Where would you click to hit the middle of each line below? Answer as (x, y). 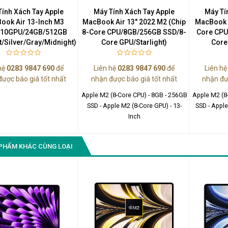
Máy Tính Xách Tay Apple (134, 11)
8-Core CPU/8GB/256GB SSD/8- (134, 32)
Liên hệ (106, 68)
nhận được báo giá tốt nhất (134, 79)
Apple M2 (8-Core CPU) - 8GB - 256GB (134, 95)
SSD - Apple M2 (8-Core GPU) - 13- (134, 105)
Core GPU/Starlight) (134, 42)
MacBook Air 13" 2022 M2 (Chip (134, 22)
